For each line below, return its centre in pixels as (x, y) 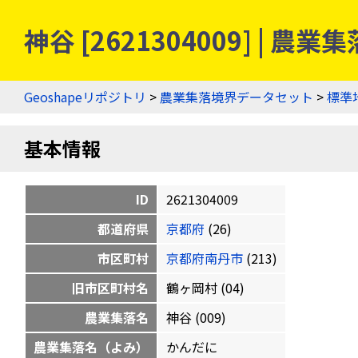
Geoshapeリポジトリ (85, 97)
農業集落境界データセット (237, 97)
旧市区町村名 (110, 288)
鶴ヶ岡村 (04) (205, 288)
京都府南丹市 (205, 258)
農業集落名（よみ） (91, 347)
